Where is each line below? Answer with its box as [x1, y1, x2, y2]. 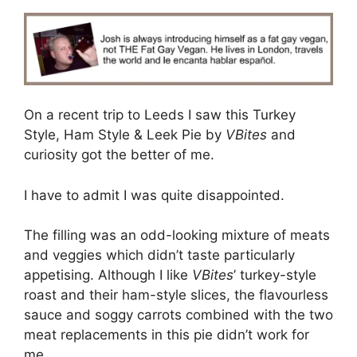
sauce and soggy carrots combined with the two [24, 307, 333, 324]
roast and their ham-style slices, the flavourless [24, 287, 328, 304]
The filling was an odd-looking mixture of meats [24, 227, 330, 244]
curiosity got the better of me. [24, 147, 214, 163]
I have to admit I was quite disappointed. [24, 186, 284, 203]
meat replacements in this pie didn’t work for [24, 327, 309, 343]
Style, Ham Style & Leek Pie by [24, 127, 226, 143]
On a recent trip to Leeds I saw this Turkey [24, 107, 296, 124]
